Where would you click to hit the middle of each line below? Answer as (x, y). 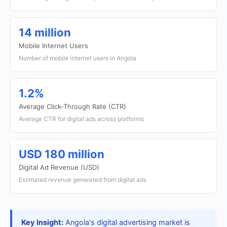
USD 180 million (62, 154)
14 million (45, 32)
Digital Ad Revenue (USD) (59, 167)
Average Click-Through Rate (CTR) (72, 106)
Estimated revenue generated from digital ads (83, 180)
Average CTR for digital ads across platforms (81, 119)
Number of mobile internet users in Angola (78, 58)
